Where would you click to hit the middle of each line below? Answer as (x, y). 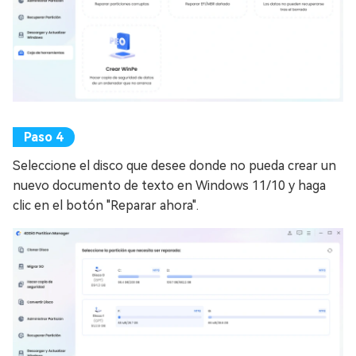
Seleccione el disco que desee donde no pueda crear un (174, 166)
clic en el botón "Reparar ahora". (106, 206)
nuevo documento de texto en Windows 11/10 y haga (169, 186)
